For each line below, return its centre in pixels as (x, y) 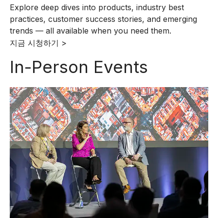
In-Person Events (79, 67)
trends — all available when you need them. (91, 31)
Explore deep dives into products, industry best (97, 7)
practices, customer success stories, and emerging (103, 19)
